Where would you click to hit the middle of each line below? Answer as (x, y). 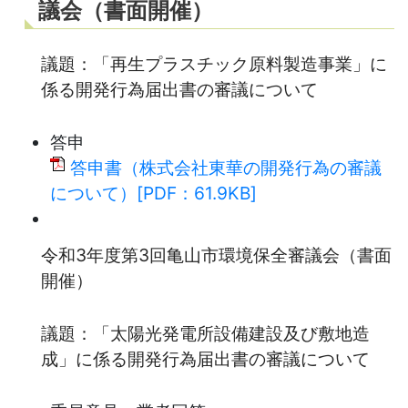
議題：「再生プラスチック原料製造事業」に (214, 63)
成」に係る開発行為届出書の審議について (205, 358)
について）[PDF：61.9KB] (153, 193)
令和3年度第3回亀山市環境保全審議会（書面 (216, 255)
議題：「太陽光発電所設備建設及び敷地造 (205, 333)
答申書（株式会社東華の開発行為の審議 (226, 167)
